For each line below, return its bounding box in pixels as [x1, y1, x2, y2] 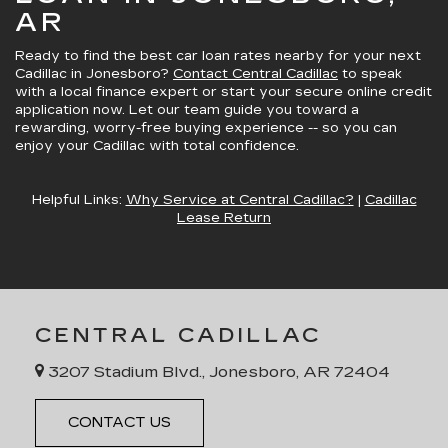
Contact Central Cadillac [173, 65, 338, 82]
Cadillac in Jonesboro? [15, 65, 173, 82]
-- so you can [304, 119, 397, 136]
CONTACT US [68, 413, 171, 431]
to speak [338, 65, 402, 82]
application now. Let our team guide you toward [15, 101, 351, 118]
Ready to [15, 47, 83, 64]
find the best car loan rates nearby [83, 47, 324, 64]
